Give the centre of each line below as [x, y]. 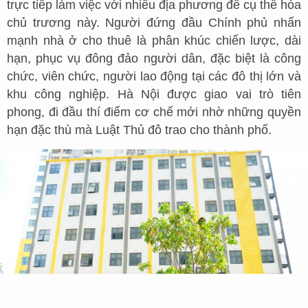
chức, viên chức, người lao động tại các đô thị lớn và [154, 76]
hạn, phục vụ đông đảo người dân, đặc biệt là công [154, 58]
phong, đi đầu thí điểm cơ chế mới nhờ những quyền [154, 112]
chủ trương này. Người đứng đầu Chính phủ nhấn [154, 23]
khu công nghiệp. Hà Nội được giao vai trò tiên [154, 94]
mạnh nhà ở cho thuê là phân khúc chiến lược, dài [154, 41]
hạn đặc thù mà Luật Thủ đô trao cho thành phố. [139, 130]
